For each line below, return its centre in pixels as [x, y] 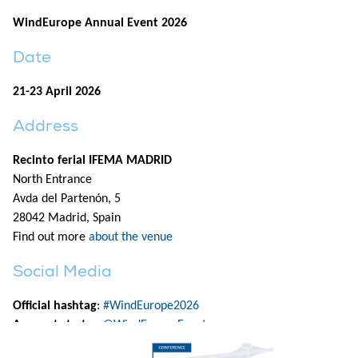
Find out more [51, 237]
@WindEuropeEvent [154, 325]
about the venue [131, 237]
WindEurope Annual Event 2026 [100, 23]
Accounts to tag [56, 325]
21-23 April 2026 [57, 92]
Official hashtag [55, 306]
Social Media [62, 271]
